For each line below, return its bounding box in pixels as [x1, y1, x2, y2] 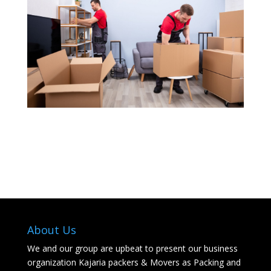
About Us [27, 222, 76, 237]
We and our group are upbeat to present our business [27, 242, 238, 254]
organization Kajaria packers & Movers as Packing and [27, 256, 241, 268]
